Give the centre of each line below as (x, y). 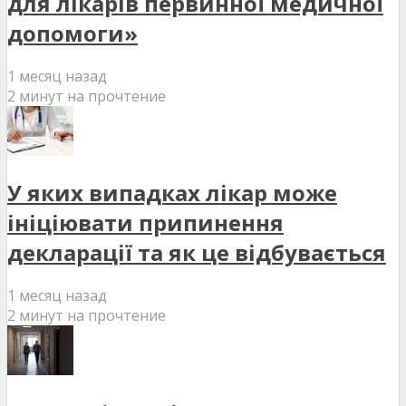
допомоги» (72, 33)
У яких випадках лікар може (172, 193)
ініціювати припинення (145, 223)
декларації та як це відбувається (197, 253)
